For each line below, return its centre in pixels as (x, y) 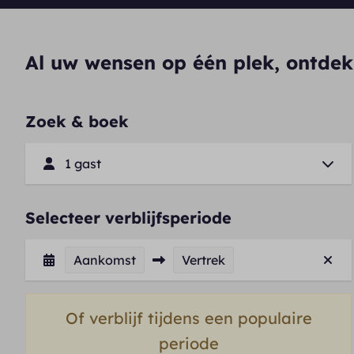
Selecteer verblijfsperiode (129, 218)
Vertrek (204, 260)
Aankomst (105, 260)
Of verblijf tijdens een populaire (188, 318)
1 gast (83, 164)
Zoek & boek (77, 122)
